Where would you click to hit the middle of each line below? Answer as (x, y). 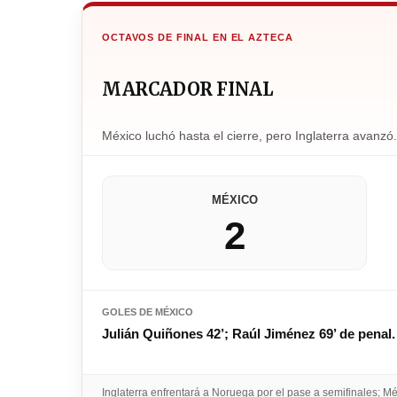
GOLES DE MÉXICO (148, 312)
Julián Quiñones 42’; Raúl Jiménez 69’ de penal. (249, 334)
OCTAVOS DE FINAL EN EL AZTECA (198, 38)
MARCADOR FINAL (187, 90)
